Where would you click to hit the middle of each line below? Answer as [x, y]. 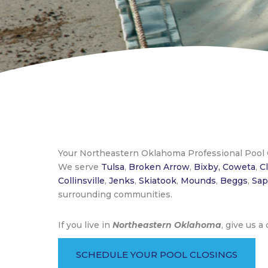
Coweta [239, 167]
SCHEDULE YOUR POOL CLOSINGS [157, 254]
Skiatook [158, 181]
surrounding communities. [115, 194]
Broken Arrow [159, 167]
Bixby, [207, 167]
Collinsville [81, 181]
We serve [80, 167]
